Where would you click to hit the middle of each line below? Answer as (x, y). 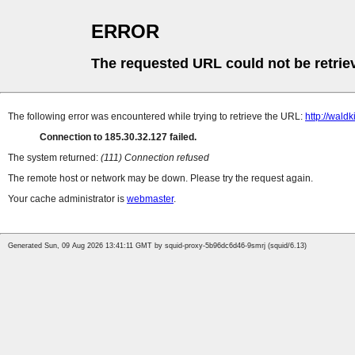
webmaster (150, 199)
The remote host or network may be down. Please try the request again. (160, 179)
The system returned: (54, 158)
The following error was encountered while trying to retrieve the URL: (157, 117)
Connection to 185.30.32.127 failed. (118, 137)
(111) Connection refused (155, 158)
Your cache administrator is (67, 199)
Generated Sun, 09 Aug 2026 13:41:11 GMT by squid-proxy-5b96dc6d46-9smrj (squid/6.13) (157, 246)
